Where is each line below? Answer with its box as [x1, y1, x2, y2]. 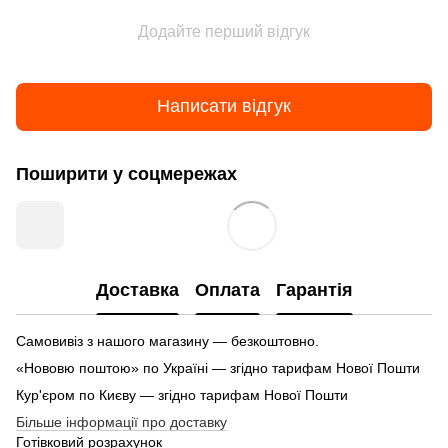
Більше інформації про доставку [16, 413, 227, 430]
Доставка [95, 280, 179, 301]
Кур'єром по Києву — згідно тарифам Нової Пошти [16, 386, 348, 403]
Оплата [194, 280, 260, 301]
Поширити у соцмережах [16, 163, 237, 184]
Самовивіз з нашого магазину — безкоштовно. [16, 332, 319, 349]
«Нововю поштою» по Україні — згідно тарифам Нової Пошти [16, 359, 420, 376]
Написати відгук [157, 96, 291, 117]
